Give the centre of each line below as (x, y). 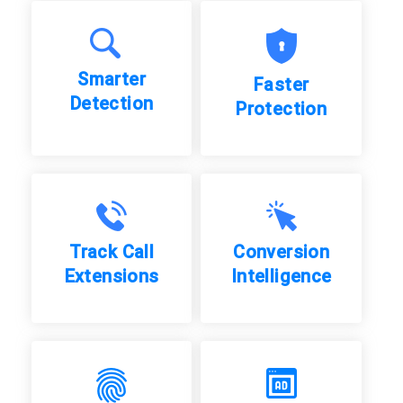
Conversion (282, 252)
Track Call (112, 252)
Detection (112, 103)
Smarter (112, 79)
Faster (282, 85)
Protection (282, 109)
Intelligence (281, 276)
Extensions (112, 276)
